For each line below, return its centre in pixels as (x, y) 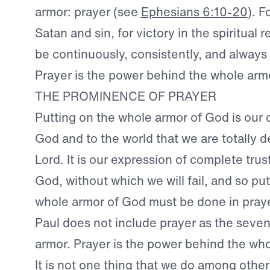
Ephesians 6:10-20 (194, 11)
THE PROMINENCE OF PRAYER (125, 96)
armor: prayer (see (88, 11)
